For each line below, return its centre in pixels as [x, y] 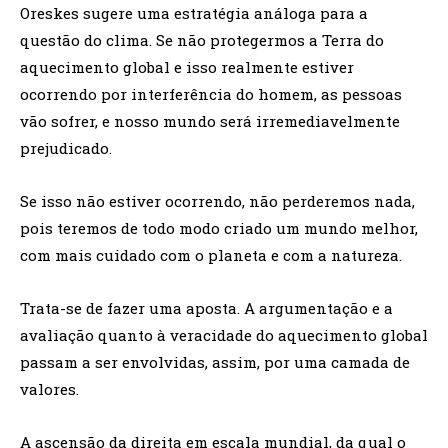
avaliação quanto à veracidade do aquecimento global [224, 335]
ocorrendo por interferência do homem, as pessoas [211, 94]
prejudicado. [66, 148]
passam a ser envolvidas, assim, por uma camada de [215, 362]
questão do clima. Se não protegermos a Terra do [202, 40]
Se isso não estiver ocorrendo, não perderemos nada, [217, 201]
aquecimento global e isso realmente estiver [187, 67]
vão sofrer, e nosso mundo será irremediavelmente [210, 121]
